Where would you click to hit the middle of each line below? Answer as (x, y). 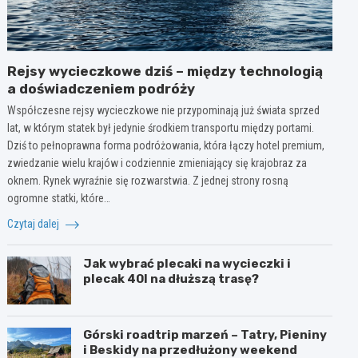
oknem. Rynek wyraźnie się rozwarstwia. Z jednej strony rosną (148, 180)
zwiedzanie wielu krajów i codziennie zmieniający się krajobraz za (157, 163)
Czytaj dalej (35, 223)
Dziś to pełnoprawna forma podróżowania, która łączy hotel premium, (166, 145)
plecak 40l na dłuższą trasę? (171, 278)
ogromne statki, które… (59, 198)
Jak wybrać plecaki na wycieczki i (187, 263)
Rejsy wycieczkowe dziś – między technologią (165, 71)
